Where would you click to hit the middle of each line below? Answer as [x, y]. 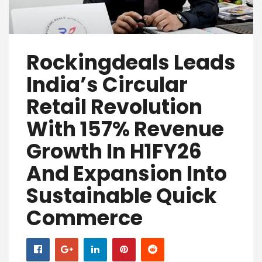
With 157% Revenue [125, 129]
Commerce [85, 218]
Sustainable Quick [122, 196]
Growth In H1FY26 [114, 151]
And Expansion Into [127, 174]
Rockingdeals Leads [131, 63]
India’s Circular [107, 85]
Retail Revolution [114, 107]
